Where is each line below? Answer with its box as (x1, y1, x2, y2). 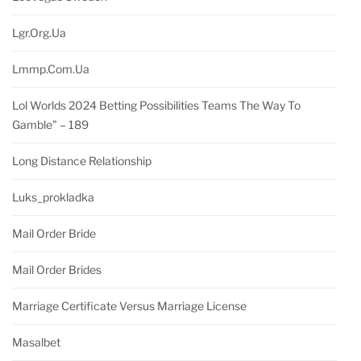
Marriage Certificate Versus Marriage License (12, 299, 247, 313)
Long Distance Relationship (12, 154, 151, 168)
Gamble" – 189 (12, 118, 89, 132)
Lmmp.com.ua (12, 62, 89, 77)
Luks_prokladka (12, 190, 94, 205)
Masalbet (12, 335, 60, 350)
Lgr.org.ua (12, 26, 66, 40)
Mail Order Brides (12, 263, 102, 277)
